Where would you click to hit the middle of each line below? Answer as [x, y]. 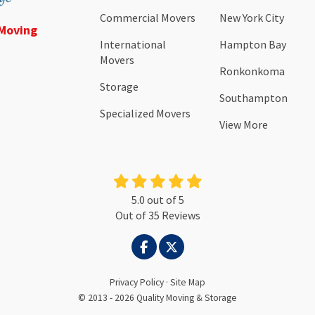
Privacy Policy [137, 283]
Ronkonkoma [252, 71]
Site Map [188, 283]
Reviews [180, 216]
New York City [252, 18]
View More [244, 125]
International [133, 45]
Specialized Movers [145, 114]
